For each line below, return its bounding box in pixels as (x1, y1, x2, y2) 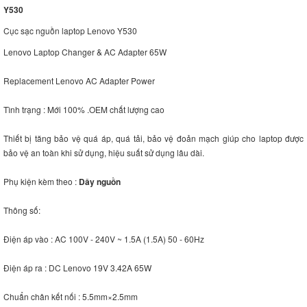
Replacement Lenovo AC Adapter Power (3, 75, 155, 87)
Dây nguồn (79, 175, 121, 188)
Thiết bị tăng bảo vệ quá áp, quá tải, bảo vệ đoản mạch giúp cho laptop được (3, 132, 304, 145)
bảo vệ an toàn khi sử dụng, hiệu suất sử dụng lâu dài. (3, 147, 204, 159)
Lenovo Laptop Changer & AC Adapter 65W (3, 46, 167, 58)
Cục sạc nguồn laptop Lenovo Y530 (3, 25, 137, 37)
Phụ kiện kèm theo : (3, 175, 79, 188)
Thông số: (3, 204, 40, 217)
